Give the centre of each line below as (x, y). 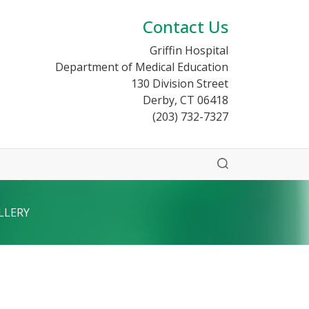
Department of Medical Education (142, 67)
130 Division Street (180, 83)
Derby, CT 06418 (186, 100)
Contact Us (186, 27)
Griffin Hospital (189, 50)
